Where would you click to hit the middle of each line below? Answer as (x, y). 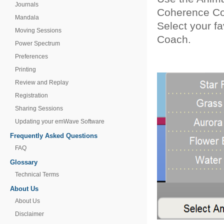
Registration (31, 95)
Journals (27, 4)
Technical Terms (37, 174)
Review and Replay (42, 82)
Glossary (24, 162)
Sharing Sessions (39, 108)
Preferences (31, 56)
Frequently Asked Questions (54, 136)
